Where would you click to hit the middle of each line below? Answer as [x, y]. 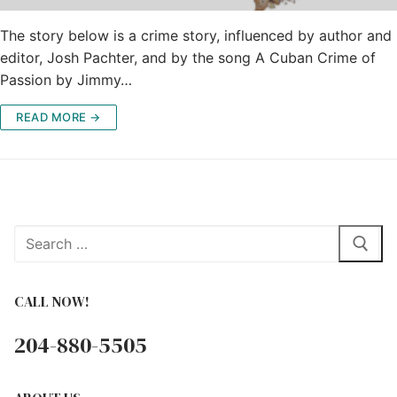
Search [36, 235]
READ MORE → [58, 117]
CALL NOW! [52, 301]
